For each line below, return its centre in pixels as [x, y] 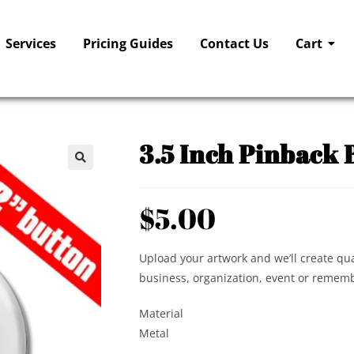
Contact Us [235, 43]
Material [161, 314]
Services [31, 43]
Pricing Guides [128, 43]
